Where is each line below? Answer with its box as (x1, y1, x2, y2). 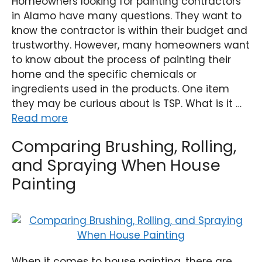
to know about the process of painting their (12, 53, 231, 67)
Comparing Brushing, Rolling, (12, 136, 236, 157)
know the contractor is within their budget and (12, 23, 247, 37)
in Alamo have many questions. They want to (12, 9, 242, 23)
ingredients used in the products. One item (12, 82, 229, 96)
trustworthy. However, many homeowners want (12, 38, 250, 52)
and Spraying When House (12, 154, 220, 176)
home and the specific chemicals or (12, 67, 196, 81)
